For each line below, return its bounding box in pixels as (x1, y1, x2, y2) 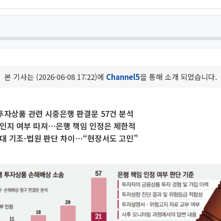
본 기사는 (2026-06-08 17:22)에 (4, 72, 106, 82)
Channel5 (106, 72, 140, 82)
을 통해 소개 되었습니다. (140, 72, 217, 82)
